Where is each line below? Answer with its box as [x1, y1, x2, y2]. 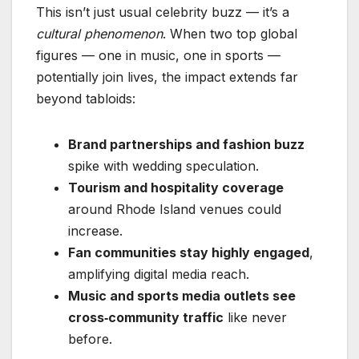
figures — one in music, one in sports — [36, 46, 280, 63]
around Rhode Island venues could [68, 200, 281, 217]
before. [68, 330, 112, 347]
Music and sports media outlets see [68, 287, 296, 304]
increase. [68, 222, 123, 239]
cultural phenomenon [36, 25, 163, 42]
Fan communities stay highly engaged [68, 244, 309, 260]
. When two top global [163, 25, 297, 42]
